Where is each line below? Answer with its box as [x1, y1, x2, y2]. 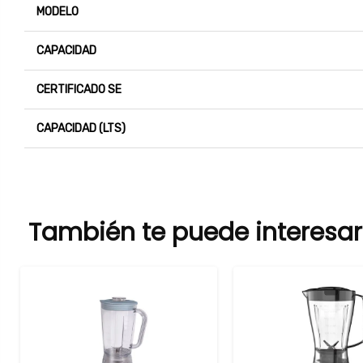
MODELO [36, 5, 79, 19]
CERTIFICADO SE [36, 83, 122, 97]
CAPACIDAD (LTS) [36, 122, 126, 136]
